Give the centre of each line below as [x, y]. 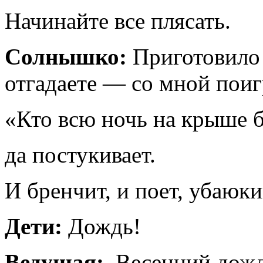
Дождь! [102, 227]
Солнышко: [66, 57]
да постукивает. [80, 155]
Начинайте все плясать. [118, 21]
